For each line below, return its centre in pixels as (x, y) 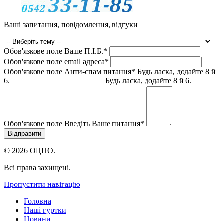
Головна (37, 201)
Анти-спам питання (97, 71)
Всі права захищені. (37, 167)
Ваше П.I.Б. (83, 51)
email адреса (83, 61)
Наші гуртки (45, 210)
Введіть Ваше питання (101, 123)
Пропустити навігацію (42, 184)
